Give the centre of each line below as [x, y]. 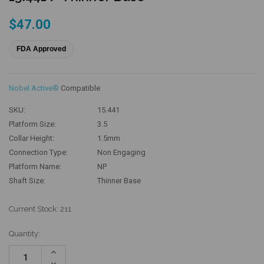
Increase [64, 252]
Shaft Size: [27, 181]
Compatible [80, 88]
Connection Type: [38, 153]
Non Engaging [121, 153]
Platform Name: [35, 167]
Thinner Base [119, 181]
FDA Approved [41, 49]
